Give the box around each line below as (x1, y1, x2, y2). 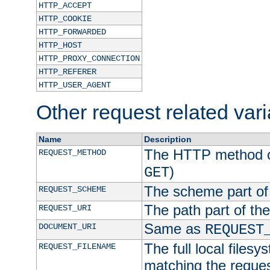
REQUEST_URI (38, 203, 92, 213)
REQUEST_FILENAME (38, 242, 116, 252)
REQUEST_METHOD (38, 148, 106, 158)
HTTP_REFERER (38, 67, 96, 77)
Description (143, 134, 192, 145)
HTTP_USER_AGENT (38, 80, 111, 90)
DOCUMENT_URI (38, 222, 96, 232)
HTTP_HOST (38, 40, 82, 51)
